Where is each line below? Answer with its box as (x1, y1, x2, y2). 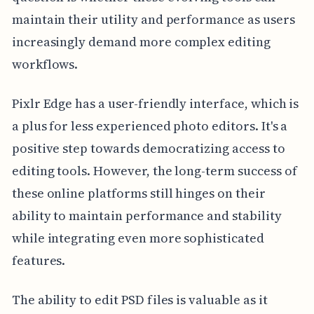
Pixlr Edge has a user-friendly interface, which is (11, 95, 299, 113)
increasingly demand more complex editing (11, 33, 271, 51)
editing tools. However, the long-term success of (11, 162, 297, 180)
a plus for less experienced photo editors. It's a (11, 117, 288, 135)
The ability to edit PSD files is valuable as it (11, 291, 268, 309)
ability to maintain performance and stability (11, 207, 282, 225)
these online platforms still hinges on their (11, 184, 266, 203)
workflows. (11, 55, 78, 74)
